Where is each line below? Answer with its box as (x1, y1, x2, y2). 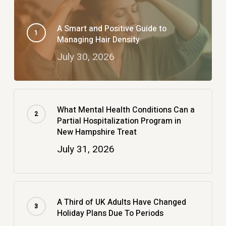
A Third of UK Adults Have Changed (56, 196, 186, 209)
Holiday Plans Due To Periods (56, 207, 163, 220)
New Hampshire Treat (56, 126, 137, 139)
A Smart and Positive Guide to (56, 23, 166, 35)
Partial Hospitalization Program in (56, 115, 181, 128)
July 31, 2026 (56, 142, 115, 157)
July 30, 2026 (56, 50, 115, 65)
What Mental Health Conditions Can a (56, 104, 195, 117)
